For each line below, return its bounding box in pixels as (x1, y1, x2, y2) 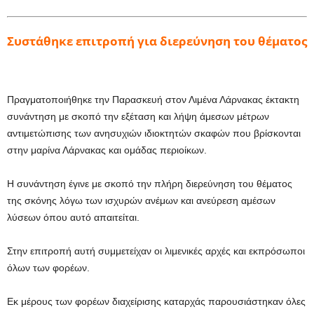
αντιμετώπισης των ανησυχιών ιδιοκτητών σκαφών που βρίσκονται (7, 128, 301, 139)
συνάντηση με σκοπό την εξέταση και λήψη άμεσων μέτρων (7, 111, 269, 123)
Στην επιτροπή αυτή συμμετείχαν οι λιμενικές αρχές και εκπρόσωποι (7, 245, 305, 257)
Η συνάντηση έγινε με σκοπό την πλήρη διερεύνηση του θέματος (7, 178, 292, 190)
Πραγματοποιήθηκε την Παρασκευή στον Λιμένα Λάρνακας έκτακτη (7, 94, 299, 106)
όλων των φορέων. (7, 262, 90, 274)
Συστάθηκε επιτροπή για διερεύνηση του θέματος (7, 33, 307, 50)
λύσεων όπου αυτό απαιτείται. (7, 212, 139, 224)
